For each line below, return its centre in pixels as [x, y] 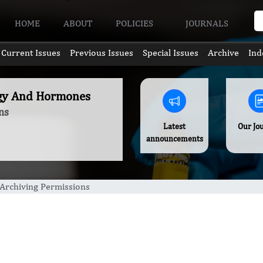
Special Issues [171, 53]
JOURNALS [208, 23]
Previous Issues [101, 53]
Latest [175, 126]
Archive [224, 53]
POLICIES [136, 23]
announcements [174, 139]
